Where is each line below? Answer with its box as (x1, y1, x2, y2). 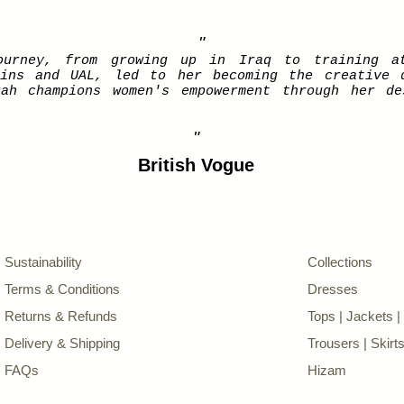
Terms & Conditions (5, 281, 124, 297)
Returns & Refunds (5, 308, 117, 324)
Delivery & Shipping (5, 335, 120, 351)
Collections (308, 254, 376, 270)
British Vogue (138, 155, 254, 175)
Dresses (308, 281, 362, 297)
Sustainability (5, 254, 86, 270)
